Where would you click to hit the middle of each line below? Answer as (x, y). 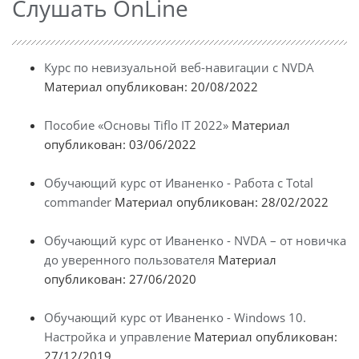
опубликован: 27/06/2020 (120, 278)
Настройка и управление (117, 336)
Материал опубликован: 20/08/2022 (151, 86)
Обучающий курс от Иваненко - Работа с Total (179, 182)
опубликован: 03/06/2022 (120, 144)
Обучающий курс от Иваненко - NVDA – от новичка (195, 240)
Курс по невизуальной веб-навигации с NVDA (179, 67)
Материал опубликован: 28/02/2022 (220, 202)
